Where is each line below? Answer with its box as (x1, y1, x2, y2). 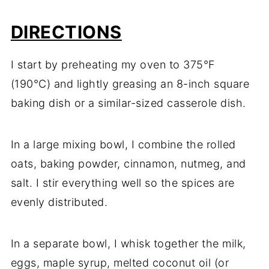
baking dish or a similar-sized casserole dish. (10, 97, 246, 110)
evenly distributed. (10, 196, 108, 209)
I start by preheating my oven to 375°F (10, 58, 216, 71)
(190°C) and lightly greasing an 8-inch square (10, 77, 250, 91)
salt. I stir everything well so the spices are (10, 177, 235, 190)
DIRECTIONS (10, 22, 122, 43)
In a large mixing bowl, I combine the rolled (10, 138, 236, 151)
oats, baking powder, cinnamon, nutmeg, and (10, 157, 246, 171)
